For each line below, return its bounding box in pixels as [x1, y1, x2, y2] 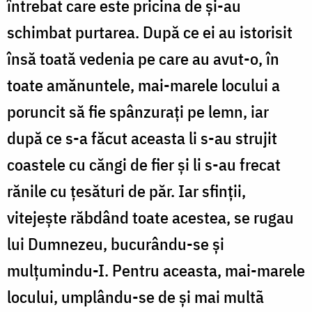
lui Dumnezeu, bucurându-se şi [7, 232, 224, 255]
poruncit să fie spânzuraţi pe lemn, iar [7, 100, 269, 123]
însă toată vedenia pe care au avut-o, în [7, 47, 279, 70]
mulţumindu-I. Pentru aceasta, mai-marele [7, 258, 305, 281]
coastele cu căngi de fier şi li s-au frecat [7, 153, 281, 175]
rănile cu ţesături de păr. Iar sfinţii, [7, 179, 246, 202]
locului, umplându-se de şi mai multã [7, 285, 264, 308]
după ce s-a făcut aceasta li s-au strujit [7, 126, 277, 149]
